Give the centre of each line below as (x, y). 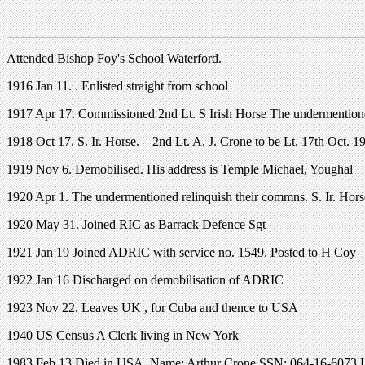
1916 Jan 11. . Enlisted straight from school (117, 86)
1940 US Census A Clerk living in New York (123, 335)
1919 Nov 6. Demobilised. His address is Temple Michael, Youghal (180, 169)
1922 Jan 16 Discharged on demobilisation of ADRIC (145, 279)
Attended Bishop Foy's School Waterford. (114, 58)
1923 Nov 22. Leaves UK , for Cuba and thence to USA (152, 307)
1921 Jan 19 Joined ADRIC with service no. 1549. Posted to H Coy (181, 252)
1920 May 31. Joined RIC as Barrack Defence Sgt (136, 224)
